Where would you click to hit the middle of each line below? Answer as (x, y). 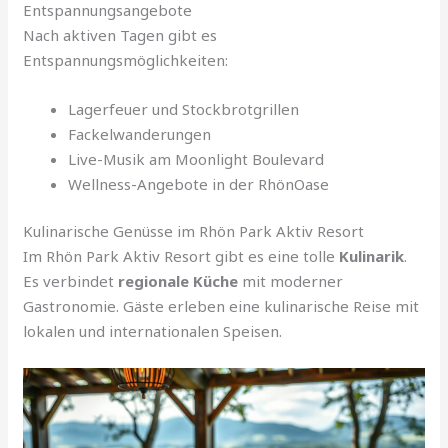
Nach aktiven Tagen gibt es (120, 34)
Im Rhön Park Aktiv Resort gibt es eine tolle (181, 256)
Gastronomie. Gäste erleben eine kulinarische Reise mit (221, 306)
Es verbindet (71, 281)
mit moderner (291, 281)
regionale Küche (178, 281)
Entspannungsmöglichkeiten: (126, 59)
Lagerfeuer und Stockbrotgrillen (184, 108)
